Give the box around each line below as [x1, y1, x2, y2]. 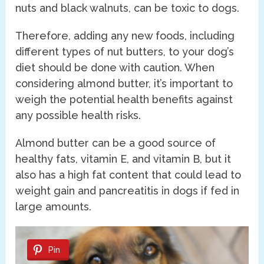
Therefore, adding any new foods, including [15, 29, 235, 42]
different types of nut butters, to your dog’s [15, 45, 235, 58]
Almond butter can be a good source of [15, 136, 216, 149]
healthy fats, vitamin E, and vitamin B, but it [15, 152, 232, 165]
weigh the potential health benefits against [15, 93, 233, 105]
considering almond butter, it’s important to [15, 77, 233, 90]
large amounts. [15, 200, 92, 213]
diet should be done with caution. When [15, 61, 215, 74]
